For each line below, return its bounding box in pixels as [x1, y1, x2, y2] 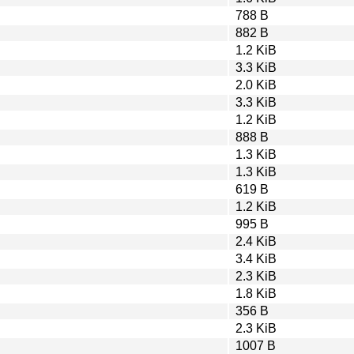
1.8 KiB [235, 286, 277, 300]
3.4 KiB [235, 251, 277, 265]
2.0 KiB [235, 77, 277, 92]
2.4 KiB [235, 234, 277, 248]
